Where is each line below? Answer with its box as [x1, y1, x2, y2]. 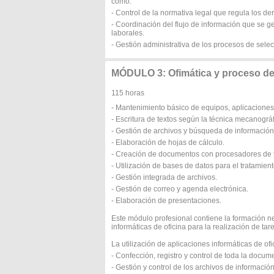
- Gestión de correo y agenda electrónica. [111, 185, 248, 193]
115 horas [111, 89, 144, 97]
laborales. [111, 29, 144, 37]
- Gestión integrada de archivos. [111, 173, 217, 182]
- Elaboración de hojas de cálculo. [111, 138, 224, 147]
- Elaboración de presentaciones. [111, 196, 221, 205]
